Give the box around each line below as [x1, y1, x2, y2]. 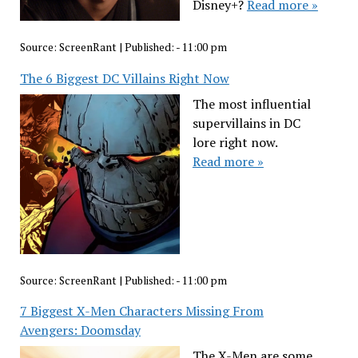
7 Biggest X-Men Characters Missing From [19, 302, 264, 320]
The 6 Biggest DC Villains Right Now [19, 69, 229, 87]
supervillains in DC [192, 113, 300, 132]
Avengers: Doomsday [19, 321, 141, 340]
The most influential [192, 94, 311, 113]
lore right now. [192, 133, 277, 151]
